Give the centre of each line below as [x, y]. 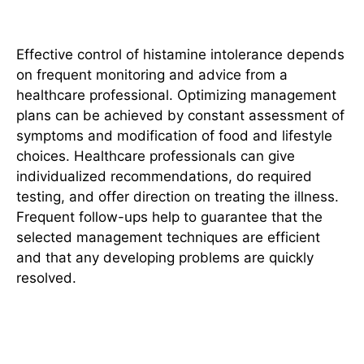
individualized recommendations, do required [164, 176]
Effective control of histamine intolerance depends [180, 54]
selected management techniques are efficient [168, 237]
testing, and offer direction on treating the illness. [178, 196]
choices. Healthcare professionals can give [156, 156]
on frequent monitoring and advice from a [152, 74]
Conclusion [79, 327]
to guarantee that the [251, 217]
